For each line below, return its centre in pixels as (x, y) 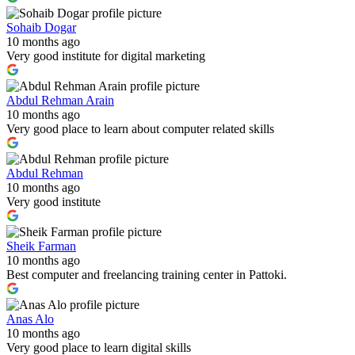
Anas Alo (30, 319)
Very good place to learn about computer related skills (140, 128)
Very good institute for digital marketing (106, 55)
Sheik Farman (41, 246)
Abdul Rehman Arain (60, 100)
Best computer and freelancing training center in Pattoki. (147, 274)
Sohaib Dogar (41, 27)
